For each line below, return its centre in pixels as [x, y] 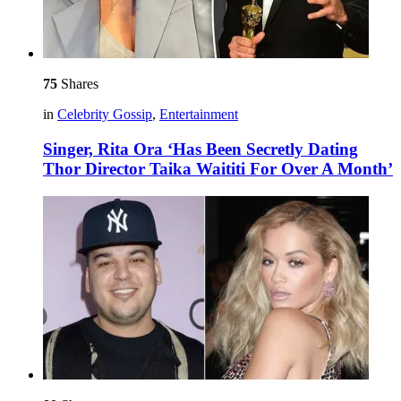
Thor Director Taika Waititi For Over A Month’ [218, 169]
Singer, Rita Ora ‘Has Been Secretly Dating [200, 149]
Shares [78, 84]
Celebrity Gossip [105, 115]
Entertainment [199, 115]
